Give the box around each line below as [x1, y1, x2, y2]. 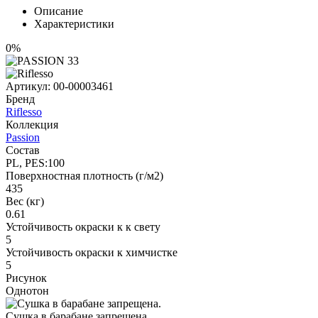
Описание [34, 4, 83, 17]
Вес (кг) [6, 194, 44, 207]
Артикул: [6, 79, 53, 92]
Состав [6, 143, 40, 156]
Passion [6, 131, 40, 143]
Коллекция [6, 118, 58, 131]
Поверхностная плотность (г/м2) [6, 169, 163, 182]
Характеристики [34, 17, 114, 30]
